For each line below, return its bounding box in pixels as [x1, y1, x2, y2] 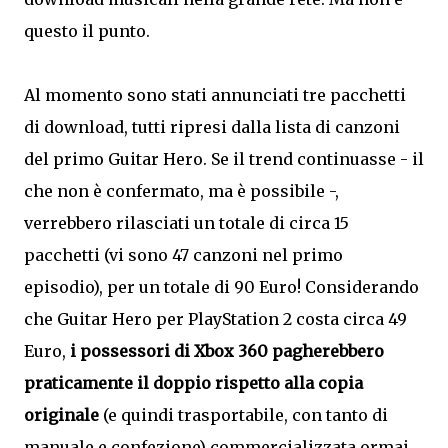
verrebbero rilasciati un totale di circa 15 [24, 213, 349, 233]
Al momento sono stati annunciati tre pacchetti [24, 85, 406, 105]
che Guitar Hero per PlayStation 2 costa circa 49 [24, 309, 407, 329]
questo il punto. [24, 21, 150, 41]
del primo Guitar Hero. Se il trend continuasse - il [24, 149, 424, 169]
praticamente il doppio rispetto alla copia [24, 373, 363, 393]
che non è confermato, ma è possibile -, [24, 181, 339, 201]
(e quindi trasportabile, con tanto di [99, 405, 388, 425]
